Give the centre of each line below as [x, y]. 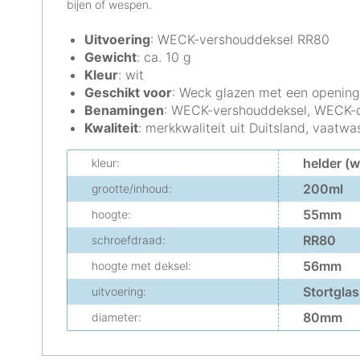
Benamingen [124, 110]
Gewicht [110, 57]
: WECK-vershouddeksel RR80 [240, 39]
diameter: [117, 317]
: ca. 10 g [164, 57]
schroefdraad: [129, 240]
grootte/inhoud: [132, 188]
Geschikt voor [128, 92]
